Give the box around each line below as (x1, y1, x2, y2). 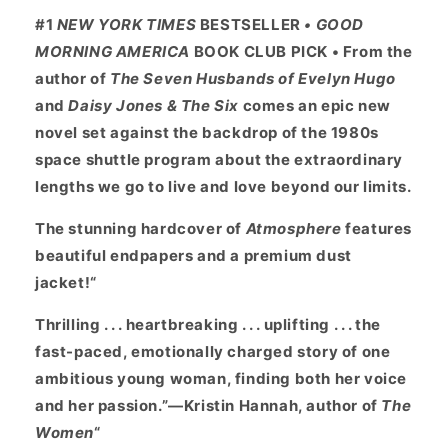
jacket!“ (35, 273, 97, 293)
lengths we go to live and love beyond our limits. (35, 177, 412, 197)
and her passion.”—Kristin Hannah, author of (35, 396, 382, 416)
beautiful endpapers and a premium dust (35, 246, 352, 266)
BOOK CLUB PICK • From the (190, 42, 413, 62)
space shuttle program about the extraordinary (35, 150, 404, 170)
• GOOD (300, 15, 365, 35)
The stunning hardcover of (35, 219, 246, 239)
